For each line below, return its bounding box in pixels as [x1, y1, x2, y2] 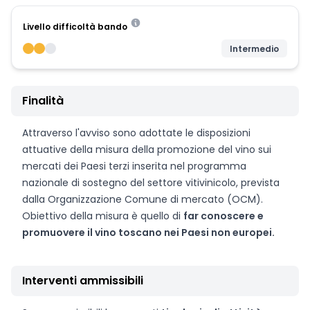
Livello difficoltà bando [23, 21, 127, 33]
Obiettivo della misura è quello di [22, 209, 183, 223]
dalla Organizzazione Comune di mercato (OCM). [22, 192, 263, 206]
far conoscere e [183, 209, 264, 223]
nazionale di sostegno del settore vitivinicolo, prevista [22, 176, 280, 190]
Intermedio [230, 43, 279, 55]
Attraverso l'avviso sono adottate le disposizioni [22, 126, 250, 140]
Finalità [22, 93, 64, 109]
